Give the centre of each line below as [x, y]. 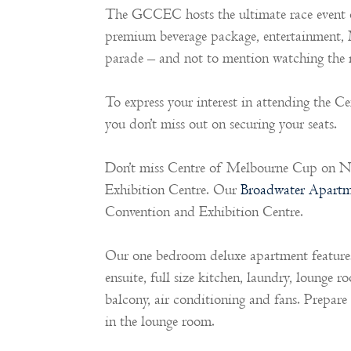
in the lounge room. [160, 322]
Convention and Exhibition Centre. [204, 212]
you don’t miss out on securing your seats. [221, 125]
